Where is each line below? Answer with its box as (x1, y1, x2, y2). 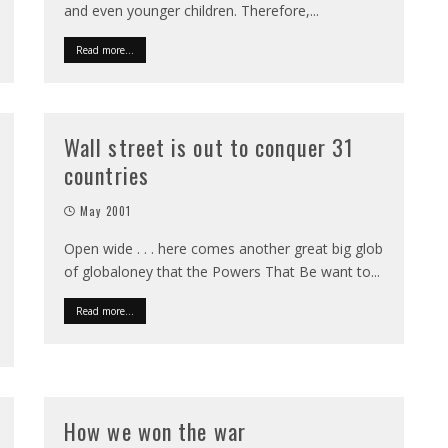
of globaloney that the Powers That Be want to (64, 262, 371, 281)
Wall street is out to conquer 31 (64, 131, 355, 163)
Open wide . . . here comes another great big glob (64, 239, 383, 258)
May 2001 (80, 203, 131, 219)
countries (64, 159, 149, 191)
